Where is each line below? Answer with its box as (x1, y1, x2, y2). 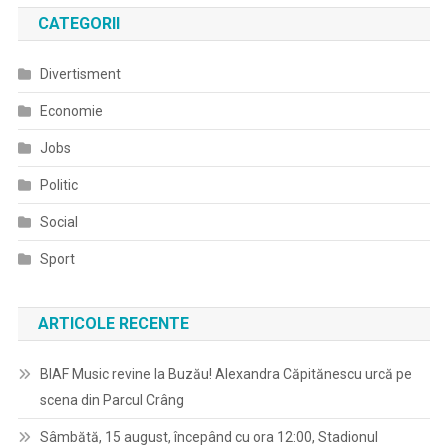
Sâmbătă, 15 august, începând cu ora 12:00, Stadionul (39, 429, 378, 446)
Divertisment (39, 66, 121, 83)
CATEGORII (37, 14, 120, 34)
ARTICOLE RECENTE (37, 314, 189, 334)
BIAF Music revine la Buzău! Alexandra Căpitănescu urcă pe (39, 366, 412, 383)
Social (39, 214, 78, 231)
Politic (39, 177, 78, 194)
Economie (39, 103, 103, 120)
